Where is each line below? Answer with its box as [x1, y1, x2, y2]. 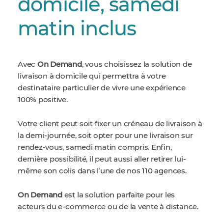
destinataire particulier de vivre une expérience [18, 84, 186, 92]
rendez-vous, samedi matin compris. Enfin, [18, 144, 172, 151]
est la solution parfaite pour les [62, 192, 175, 199]
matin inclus [18, 20, 137, 39]
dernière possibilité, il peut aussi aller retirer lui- [18, 156, 186, 163]
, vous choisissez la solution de [82, 61, 192, 68]
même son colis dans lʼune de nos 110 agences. [18, 167, 187, 175]
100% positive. [18, 96, 68, 104]
